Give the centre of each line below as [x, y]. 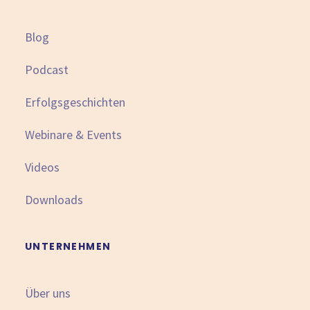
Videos [42, 167]
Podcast [47, 70]
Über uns [48, 293]
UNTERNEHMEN [68, 246]
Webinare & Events [73, 135]
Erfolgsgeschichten [75, 102]
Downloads [54, 200]
